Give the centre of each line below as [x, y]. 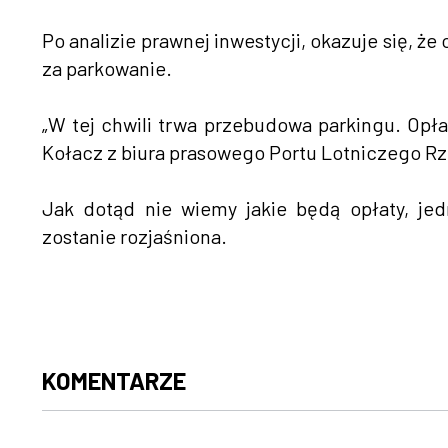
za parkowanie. [107, 68]
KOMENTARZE [114, 381]
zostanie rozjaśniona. [140, 236]
